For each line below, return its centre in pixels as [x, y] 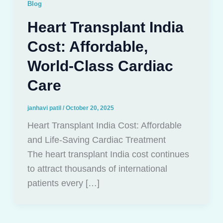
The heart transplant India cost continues [108, 155]
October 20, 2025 [90, 108]
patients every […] [63, 183]
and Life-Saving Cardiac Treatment [96, 140]
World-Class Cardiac [100, 66]
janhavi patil [45, 108]
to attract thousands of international [97, 169]
